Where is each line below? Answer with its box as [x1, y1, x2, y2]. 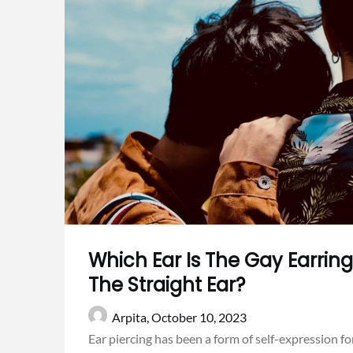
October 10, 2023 [151, 310, 247, 325]
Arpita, [112, 310, 151, 325]
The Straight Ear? [88, 272, 245, 299]
